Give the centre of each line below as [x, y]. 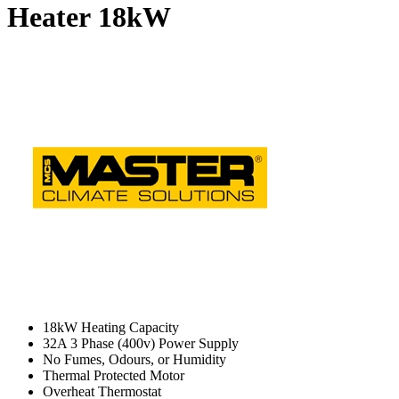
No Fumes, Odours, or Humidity [134, 360]
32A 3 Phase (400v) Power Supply [141, 344]
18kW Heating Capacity [111, 328]
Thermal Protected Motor [114, 376]
